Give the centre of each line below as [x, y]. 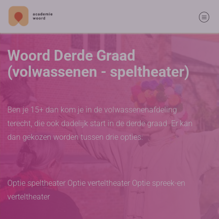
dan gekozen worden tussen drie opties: [75, 137]
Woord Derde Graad [71, 55]
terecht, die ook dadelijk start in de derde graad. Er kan [100, 123]
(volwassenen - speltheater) [99, 72]
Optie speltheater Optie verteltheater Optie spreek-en [96, 183]
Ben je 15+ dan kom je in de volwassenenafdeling [92, 110]
